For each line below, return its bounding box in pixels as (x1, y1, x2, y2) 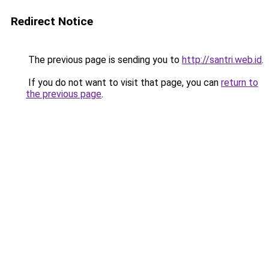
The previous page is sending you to (26, 54, 182, 65)
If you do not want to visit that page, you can (26, 77, 221, 88)
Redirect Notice (11, 14, 93, 28)
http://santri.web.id (182, 54, 262, 65)
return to (221, 77, 258, 88)
